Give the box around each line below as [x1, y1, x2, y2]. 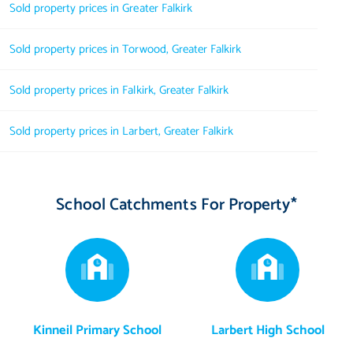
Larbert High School [210, 319, 325, 341]
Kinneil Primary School [32, 319, 162, 341]
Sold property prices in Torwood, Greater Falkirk [9, 39, 241, 59]
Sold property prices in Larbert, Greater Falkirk [9, 121, 233, 141]
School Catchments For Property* [56, 191, 297, 218]
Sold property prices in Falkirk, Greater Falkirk [9, 80, 229, 100]
